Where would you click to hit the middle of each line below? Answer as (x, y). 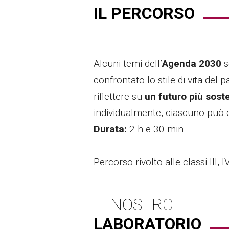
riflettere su (119, 97)
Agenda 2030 (192, 64)
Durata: (111, 129)
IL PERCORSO (144, 14)
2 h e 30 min (156, 129)
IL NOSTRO (133, 205)
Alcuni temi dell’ (128, 64)
